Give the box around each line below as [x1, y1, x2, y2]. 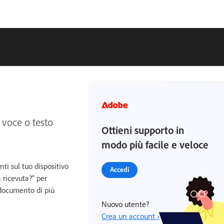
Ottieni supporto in [101, 123, 185, 136]
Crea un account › [101, 211, 160, 221]
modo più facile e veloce [101, 138, 209, 151]
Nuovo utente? [101, 199, 149, 209]
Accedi [110, 165, 129, 173]
